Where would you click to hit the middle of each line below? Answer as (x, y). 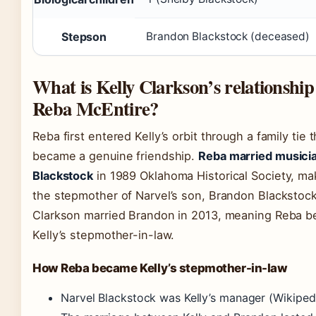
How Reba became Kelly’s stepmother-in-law (160, 268)
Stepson (84, 37)
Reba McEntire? (96, 108)
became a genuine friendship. (116, 156)
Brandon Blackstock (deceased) (228, 36)
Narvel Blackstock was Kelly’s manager (165, 298)
